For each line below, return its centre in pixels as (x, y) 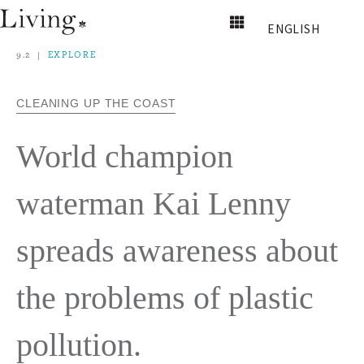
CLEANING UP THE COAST (96, 103)
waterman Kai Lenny (154, 204)
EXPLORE (72, 55)
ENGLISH (293, 29)
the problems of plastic (165, 298)
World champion (125, 156)
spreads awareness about (177, 251)
